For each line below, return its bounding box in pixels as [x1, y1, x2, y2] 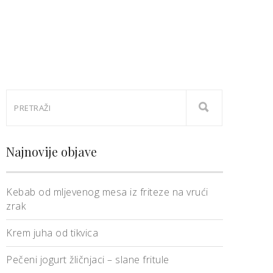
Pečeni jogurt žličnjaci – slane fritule [6, 253, 169, 266]
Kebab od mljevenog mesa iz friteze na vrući [6, 185, 208, 199]
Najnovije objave [6, 143, 97, 160]
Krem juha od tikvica [6, 226, 98, 239]
